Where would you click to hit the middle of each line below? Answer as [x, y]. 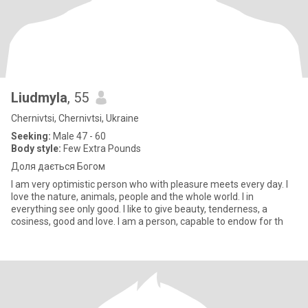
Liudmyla [39, 98]
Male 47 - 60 [78, 136]
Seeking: [31, 136]
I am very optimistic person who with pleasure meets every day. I [150, 184]
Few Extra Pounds [101, 148]
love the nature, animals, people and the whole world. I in [132, 197]
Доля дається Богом [58, 166]
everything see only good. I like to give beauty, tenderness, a [139, 209]
